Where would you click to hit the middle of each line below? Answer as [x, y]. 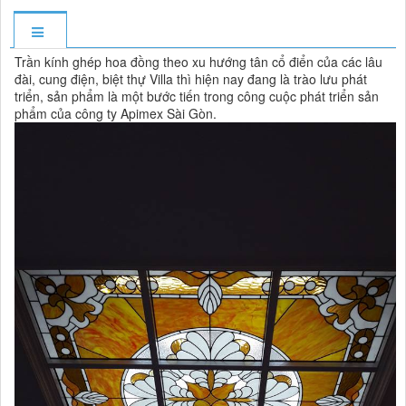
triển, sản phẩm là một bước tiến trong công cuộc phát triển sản [197, 97]
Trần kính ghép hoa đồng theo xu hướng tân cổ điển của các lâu [198, 62]
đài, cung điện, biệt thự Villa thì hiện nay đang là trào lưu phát [191, 79]
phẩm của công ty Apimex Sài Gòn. [116, 114]
